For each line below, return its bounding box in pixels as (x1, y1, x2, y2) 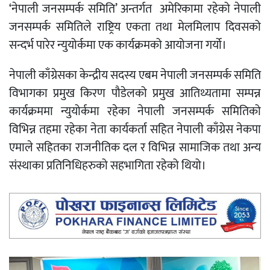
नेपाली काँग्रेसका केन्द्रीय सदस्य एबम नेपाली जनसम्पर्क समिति (9, 64, 261, 86)
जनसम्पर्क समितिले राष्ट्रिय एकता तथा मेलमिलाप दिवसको (9, 16, 261, 37)
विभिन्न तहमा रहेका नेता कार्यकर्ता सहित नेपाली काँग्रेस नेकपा (9, 119, 261, 140)
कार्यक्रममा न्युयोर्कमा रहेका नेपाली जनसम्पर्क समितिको (9, 101, 261, 122)
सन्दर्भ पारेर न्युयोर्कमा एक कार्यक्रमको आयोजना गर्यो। (9, 34, 227, 55)
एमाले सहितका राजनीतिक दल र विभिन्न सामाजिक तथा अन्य (9, 137, 261, 158)
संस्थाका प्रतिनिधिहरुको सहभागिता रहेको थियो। (9, 155, 206, 176)
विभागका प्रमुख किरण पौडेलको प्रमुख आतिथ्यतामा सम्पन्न (9, 83, 261, 104)
